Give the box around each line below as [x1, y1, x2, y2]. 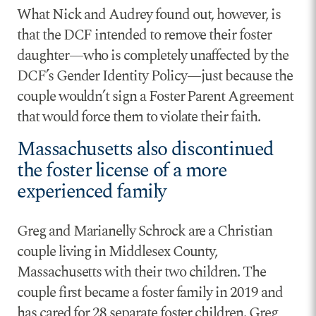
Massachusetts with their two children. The [17, 261, 266, 284]
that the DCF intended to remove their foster [17, 23, 272, 47]
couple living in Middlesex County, [17, 241, 218, 264]
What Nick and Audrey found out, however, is [17, 3, 281, 26]
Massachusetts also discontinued [17, 134, 274, 164]
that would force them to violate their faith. [17, 105, 260, 128]
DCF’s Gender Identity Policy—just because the [17, 64, 293, 87]
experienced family [17, 176, 166, 207]
